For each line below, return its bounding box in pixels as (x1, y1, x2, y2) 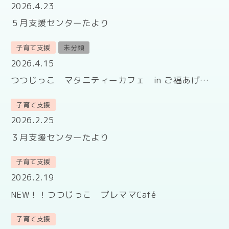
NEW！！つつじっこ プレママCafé (10, 188, 156, 200)
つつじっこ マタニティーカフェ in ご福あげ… (10, 74, 209, 86)
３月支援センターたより (10, 131, 109, 143)
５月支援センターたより (10, 17, 109, 29)
